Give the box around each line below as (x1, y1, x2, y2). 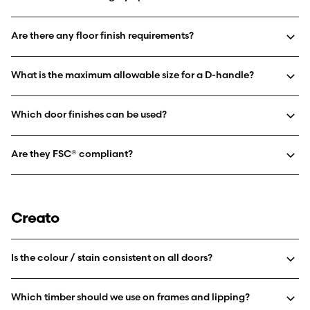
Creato (11, 208, 59, 226)
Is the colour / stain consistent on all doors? (11, 250, 212, 264)
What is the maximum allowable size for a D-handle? (11, 68, 254, 81)
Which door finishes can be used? (11, 107, 167, 120)
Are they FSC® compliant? (11, 147, 133, 160)
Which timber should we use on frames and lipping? (11, 290, 250, 303)
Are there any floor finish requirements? (11, 28, 194, 42)
